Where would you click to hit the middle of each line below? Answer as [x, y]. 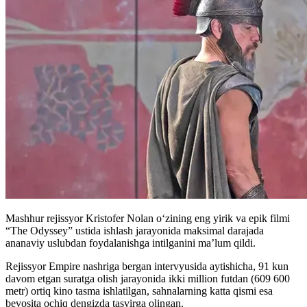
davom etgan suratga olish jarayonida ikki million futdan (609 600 [148, 279]
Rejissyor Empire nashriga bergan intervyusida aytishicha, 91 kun [147, 267]
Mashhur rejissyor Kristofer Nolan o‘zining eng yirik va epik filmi [148, 219]
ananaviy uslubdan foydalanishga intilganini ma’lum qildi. [131, 243]
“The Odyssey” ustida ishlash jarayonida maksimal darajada [135, 231]
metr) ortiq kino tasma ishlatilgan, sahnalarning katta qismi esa [139, 291]
